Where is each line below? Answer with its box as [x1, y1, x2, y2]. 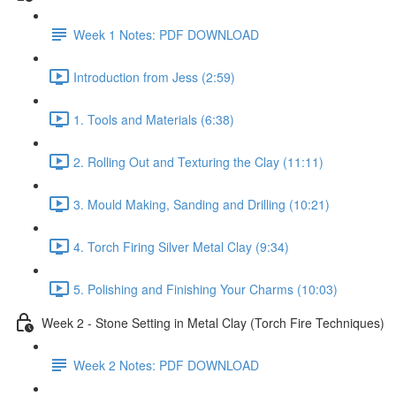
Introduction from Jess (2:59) [73, 67, 235, 86]
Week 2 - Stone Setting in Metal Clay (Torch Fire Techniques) [42, 313, 385, 331]
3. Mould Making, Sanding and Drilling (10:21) [73, 194, 330, 213]
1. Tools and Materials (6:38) [73, 110, 234, 128]
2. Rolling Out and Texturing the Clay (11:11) [73, 152, 324, 171]
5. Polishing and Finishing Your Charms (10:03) [73, 279, 338, 298]
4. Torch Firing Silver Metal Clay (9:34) [73, 237, 289, 255]
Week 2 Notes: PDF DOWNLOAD [73, 355, 259, 374]
